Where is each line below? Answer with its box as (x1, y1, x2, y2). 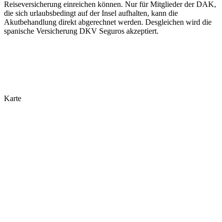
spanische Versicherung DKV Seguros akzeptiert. (4, 26, 159, 35)
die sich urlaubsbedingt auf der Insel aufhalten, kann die (4, 8, 178, 17)
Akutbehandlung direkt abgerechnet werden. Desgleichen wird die (4, 17, 212, 26)
